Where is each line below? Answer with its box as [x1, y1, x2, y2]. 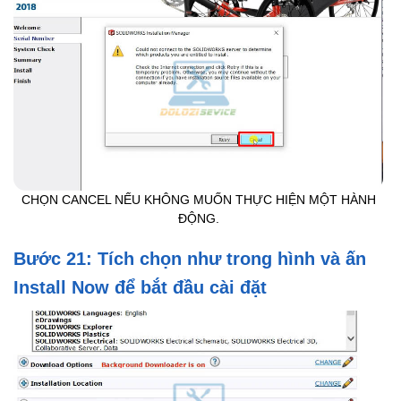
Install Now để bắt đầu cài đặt [13, 277, 267, 298]
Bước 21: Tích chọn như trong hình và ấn [13, 249, 366, 269]
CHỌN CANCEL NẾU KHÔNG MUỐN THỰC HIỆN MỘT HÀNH [21, 193, 376, 208]
